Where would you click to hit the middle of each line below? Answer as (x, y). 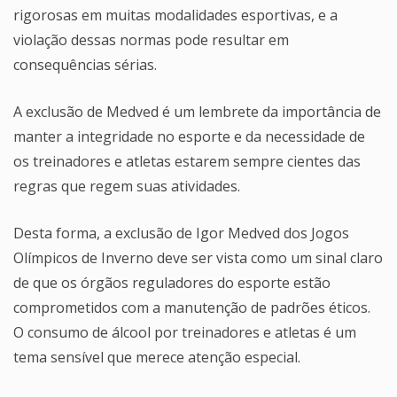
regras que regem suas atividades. (127, 187)
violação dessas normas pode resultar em (151, 40)
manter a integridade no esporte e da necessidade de (189, 137)
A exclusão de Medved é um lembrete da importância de (197, 112)
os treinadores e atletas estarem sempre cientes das (187, 162)
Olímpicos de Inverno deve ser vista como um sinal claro (198, 258)
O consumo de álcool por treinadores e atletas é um (185, 333)
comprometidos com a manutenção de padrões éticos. (192, 308)
